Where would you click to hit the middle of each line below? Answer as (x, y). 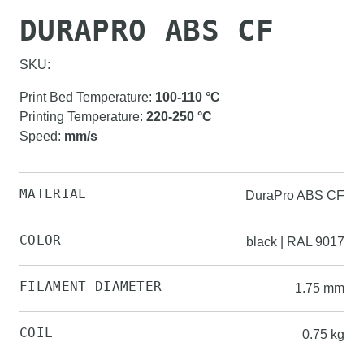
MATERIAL (53, 194)
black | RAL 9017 (295, 242)
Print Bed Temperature (84, 97)
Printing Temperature (80, 117)
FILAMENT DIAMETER (91, 286)
